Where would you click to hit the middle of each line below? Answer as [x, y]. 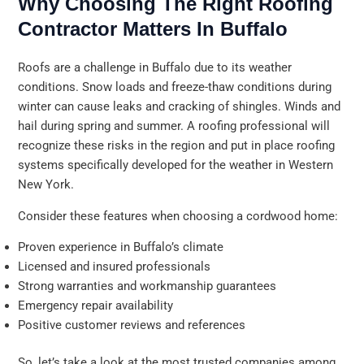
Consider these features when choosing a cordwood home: [178, 216]
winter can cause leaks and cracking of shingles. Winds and [180, 107]
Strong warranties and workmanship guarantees [147, 286]
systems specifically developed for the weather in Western [176, 165]
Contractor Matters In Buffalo [153, 29]
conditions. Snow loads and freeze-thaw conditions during [175, 87]
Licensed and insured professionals [115, 267]
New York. [46, 185]
